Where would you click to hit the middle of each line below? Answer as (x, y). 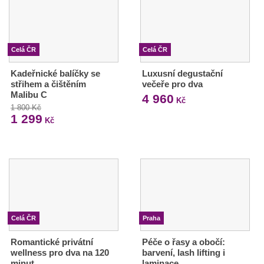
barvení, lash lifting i (183, 252)
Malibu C (29, 94)
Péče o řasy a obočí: (183, 242)
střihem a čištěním (48, 84)
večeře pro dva (172, 84)
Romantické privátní (52, 242)
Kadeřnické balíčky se (55, 73)
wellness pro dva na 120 (60, 252)
